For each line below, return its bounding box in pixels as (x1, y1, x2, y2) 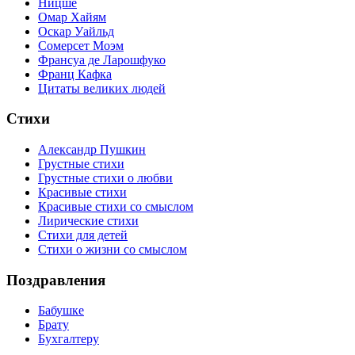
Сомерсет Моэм (38, 38, 124, 52)
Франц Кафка (38, 67, 112, 81)
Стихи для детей (38, 227, 128, 242)
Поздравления (6, 271, 105, 288)
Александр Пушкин (38, 142, 146, 156)
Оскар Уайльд (38, 24, 114, 38)
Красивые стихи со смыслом (38, 199, 193, 213)
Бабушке (38, 303, 84, 318)
